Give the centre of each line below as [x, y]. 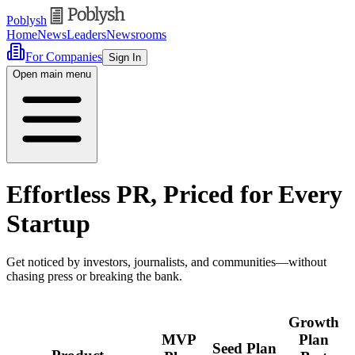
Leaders [86, 34]
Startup [48, 223]
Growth [313, 323]
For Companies [64, 56]
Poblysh [27, 20]
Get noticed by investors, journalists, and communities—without [166, 262]
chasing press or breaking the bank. [94, 277]
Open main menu [52, 74]
